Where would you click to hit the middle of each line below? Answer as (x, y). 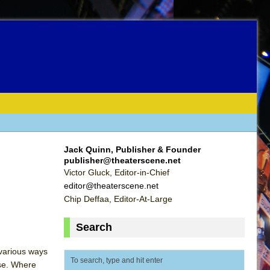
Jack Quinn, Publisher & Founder (132, 149)
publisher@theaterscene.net (122, 160)
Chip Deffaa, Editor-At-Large (118, 199)
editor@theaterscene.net (111, 185)
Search (94, 227)
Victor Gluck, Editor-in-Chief (117, 172)
